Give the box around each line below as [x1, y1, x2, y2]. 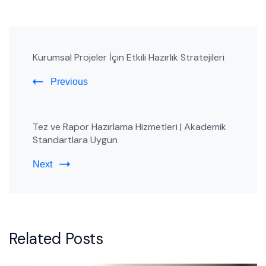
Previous [50, 76, 88, 87]
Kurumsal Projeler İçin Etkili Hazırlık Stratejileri [33, 50, 224, 64]
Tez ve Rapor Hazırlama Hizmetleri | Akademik [33, 120, 226, 133]
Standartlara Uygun [33, 133, 118, 146]
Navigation [8, 53, 110, 81]
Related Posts [9, 228, 103, 249]
